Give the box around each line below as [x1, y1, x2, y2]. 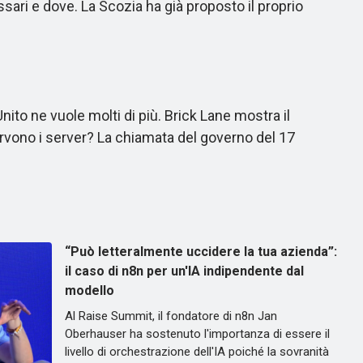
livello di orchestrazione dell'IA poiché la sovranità [65, 344, 329, 359]
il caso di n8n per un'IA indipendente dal [65, 263, 304, 279]
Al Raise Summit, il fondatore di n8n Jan [65, 309, 277, 323]
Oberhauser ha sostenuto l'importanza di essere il [65, 327, 330, 341]
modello [65, 283, 114, 298]
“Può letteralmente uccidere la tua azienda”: [65, 244, 337, 259]
